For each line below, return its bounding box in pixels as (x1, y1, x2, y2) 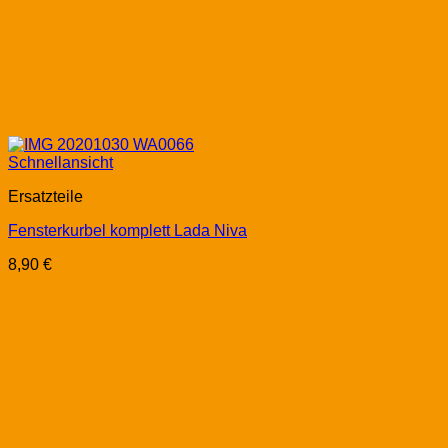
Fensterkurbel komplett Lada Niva (8, 222, 247, 240)
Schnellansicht (8, 154, 113, 172)
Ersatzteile (8, 188, 83, 206)
